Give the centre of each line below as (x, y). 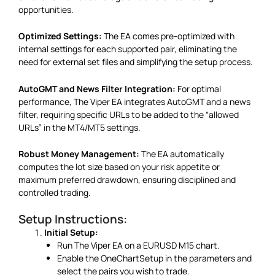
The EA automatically (182, 153)
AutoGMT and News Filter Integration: (97, 88)
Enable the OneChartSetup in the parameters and (154, 258)
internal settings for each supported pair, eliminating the (128, 49)
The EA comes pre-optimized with (168, 36)
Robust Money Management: (79, 153)
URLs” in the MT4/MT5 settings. (79, 127)
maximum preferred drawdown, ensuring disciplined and (127, 179)
